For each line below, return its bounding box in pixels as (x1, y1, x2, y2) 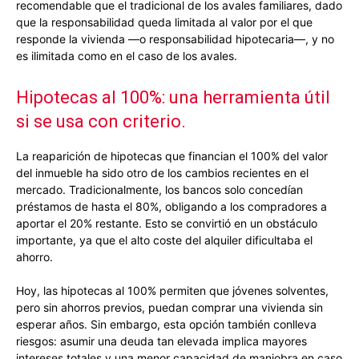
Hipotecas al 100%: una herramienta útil (16, 87, 330, 108)
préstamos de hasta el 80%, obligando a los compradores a (16, 200, 327, 214)
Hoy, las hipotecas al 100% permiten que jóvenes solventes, (16, 284, 329, 298)
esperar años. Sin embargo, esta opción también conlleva (16, 317, 317, 332)
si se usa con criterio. (16, 111, 186, 132)
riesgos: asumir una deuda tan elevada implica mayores (16, 334, 307, 349)
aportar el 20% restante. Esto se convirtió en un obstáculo (16, 216, 317, 231)
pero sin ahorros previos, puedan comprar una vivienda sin (16, 301, 323, 315)
